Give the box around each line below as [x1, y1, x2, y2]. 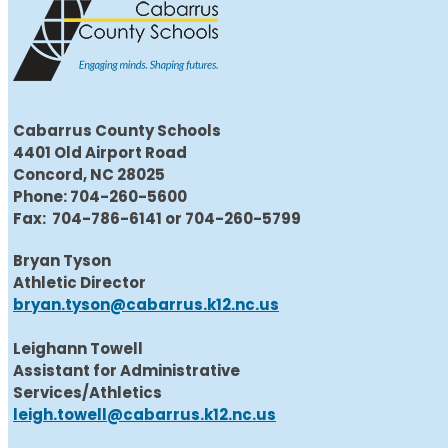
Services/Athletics [13, 382, 162, 404]
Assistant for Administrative [13, 360, 243, 382]
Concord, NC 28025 [13, 164, 165, 186]
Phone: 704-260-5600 [13, 186, 187, 208]
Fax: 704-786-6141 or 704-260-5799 [13, 208, 301, 230]
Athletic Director [13, 272, 149, 294]
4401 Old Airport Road [13, 142, 187, 164]
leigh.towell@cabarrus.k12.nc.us [13, 404, 276, 426]
